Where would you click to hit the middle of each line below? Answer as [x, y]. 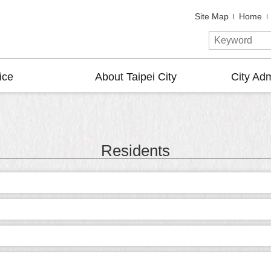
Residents [135, 151]
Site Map [212, 17]
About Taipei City [135, 77]
